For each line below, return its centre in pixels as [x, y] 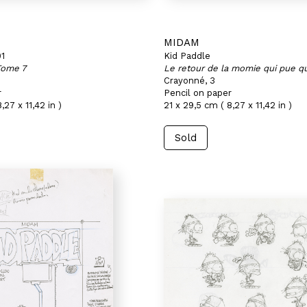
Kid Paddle [187, 56]
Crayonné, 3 [189, 81]
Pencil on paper [198, 93]
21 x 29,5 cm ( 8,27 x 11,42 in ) [228, 105]
